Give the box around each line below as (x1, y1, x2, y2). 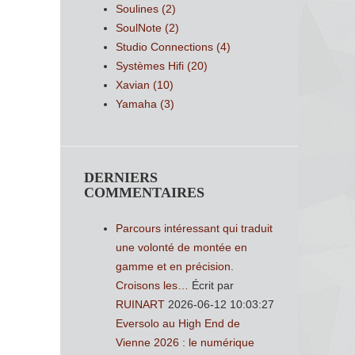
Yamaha (116, 97, 157, 110)
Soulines (116, 2, 158, 15)
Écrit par (192, 279, 234, 292)
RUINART (116, 298, 165, 311)
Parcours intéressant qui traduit (116, 222, 273, 235)
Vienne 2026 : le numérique (116, 336, 254, 349)
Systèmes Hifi (116, 59, 184, 72)
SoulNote (116, 21, 162, 34)
